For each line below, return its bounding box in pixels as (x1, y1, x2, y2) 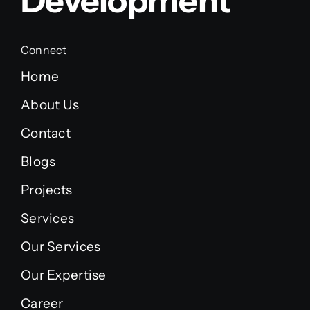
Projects (20, 182, 73, 198)
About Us (20, 97, 80, 113)
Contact (20, 125, 71, 141)
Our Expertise (20, 267, 107, 283)
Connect (20, 43, 67, 57)
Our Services (20, 239, 101, 255)
